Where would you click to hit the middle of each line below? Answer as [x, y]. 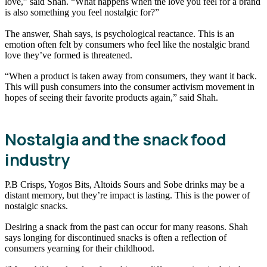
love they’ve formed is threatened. [70, 55]
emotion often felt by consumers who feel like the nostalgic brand [127, 44]
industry [37, 159]
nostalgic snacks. [36, 206]
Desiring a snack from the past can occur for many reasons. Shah [126, 227]
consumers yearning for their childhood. [81, 249]
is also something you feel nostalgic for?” [82, 13]
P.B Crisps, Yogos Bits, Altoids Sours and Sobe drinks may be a [125, 184]
